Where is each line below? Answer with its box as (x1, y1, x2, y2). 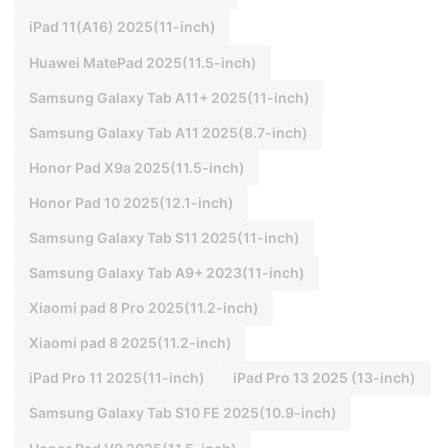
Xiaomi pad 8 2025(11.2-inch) (28, 334, 232, 352)
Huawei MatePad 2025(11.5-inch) (28, 53, 257, 71)
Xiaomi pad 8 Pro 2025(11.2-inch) (28, 299, 259, 317)
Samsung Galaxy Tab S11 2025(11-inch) (28, 228, 300, 246)
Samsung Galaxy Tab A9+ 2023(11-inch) (28, 264, 305, 282)
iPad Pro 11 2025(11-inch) (28, 369, 205, 387)
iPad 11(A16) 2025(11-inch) (28, 18, 216, 36)
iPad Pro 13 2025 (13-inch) (233, 369, 417, 387)
